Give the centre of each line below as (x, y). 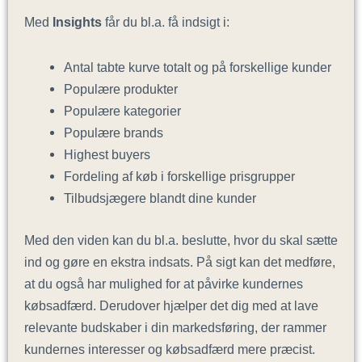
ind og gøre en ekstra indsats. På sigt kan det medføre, (180, 261)
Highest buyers (107, 154)
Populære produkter (121, 89)
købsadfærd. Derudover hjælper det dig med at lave (171, 305)
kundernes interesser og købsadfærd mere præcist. (171, 349)
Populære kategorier (123, 111)
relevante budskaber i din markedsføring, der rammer (175, 327)
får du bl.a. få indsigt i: (166, 22)
